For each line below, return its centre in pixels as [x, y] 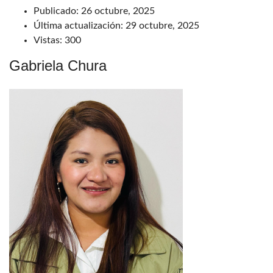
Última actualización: [78, 26]
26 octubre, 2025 [117, 11]
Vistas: [48, 41]
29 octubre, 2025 [161, 26]
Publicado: [56, 11]
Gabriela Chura [58, 66]
